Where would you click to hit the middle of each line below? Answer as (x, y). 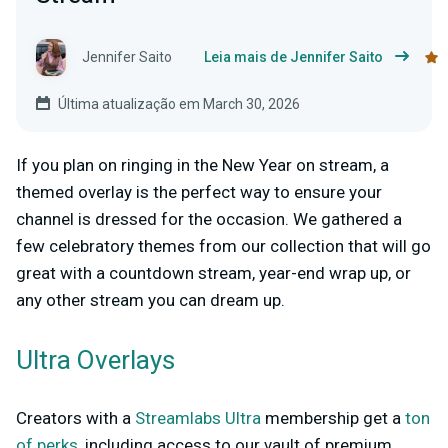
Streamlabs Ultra (198, 417)
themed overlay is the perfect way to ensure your (199, 191)
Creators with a (75, 417)
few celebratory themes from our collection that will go (223, 245)
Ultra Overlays (95, 360)
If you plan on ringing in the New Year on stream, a (202, 164)
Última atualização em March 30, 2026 (179, 103)
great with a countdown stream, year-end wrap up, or (213, 272)
